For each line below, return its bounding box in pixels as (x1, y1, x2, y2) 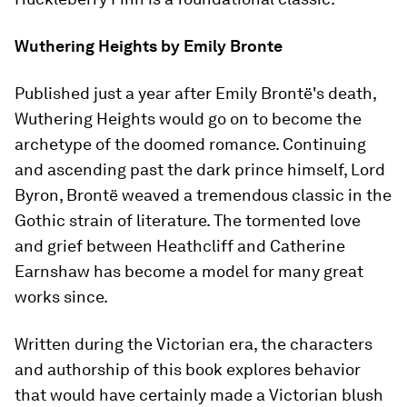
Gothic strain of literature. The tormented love (15, 211, 361, 230)
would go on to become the (155, 109, 362, 128)
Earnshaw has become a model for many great (15, 262, 363, 281)
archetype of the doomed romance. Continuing (15, 134, 366, 154)
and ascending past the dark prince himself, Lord (15, 160, 385, 179)
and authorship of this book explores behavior (15, 360, 361, 379)
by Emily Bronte (157, 36, 283, 55)
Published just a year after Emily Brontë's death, (15, 84, 376, 103)
